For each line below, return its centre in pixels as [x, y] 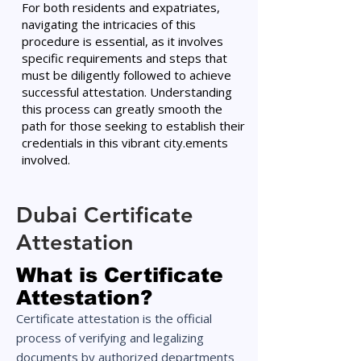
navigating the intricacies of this [109, 24]
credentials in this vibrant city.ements [125, 143]
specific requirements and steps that [124, 58]
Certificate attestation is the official [114, 318]
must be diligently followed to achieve [127, 75]
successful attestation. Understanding [127, 92]
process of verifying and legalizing [110, 338]
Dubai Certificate [105, 215]
